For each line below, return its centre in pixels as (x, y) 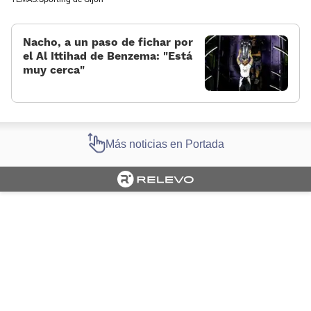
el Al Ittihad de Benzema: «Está (108, 56)
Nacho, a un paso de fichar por (108, 42)
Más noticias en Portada (165, 144)
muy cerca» (54, 70)
